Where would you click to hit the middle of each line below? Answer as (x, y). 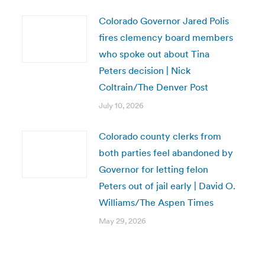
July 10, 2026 (121, 106)
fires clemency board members (166, 37)
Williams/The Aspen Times (156, 202)
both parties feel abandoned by (166, 153)
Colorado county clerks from (160, 136)
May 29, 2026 (122, 221)
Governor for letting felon (153, 169)
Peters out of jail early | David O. (167, 186)
